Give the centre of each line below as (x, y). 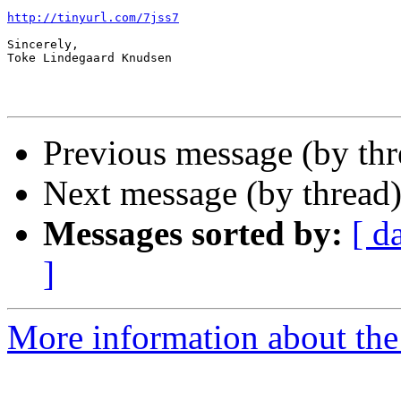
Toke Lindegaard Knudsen (90, 58)
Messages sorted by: (193, 234)
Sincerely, (43, 45)
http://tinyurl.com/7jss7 (93, 18)
